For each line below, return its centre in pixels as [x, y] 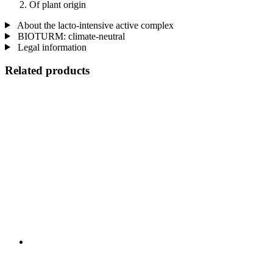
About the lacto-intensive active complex [94, 25]
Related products [47, 71]
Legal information [51, 47]
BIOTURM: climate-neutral [70, 36]
